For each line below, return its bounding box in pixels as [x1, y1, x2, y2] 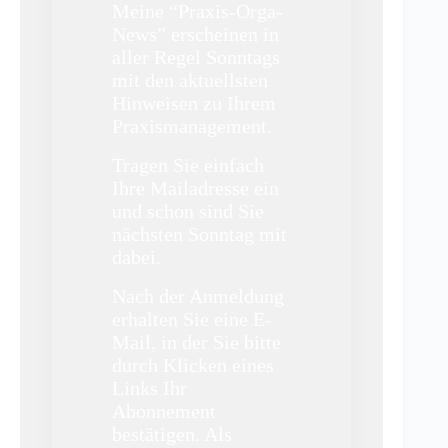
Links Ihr [112, 377, 187, 399]
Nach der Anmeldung [112, 285, 284, 307]
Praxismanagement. [112, 115, 272, 137]
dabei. [112, 246, 161, 268]
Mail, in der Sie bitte [112, 331, 281, 353]
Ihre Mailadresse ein [112, 177, 279, 199]
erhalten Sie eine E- [112, 308, 272, 330]
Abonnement [112, 400, 216, 422]
